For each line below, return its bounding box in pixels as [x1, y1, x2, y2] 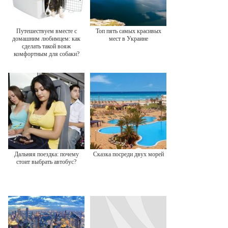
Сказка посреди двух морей [93, 151, 164, 158]
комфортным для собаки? [13, 50, 79, 58]
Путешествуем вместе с [16, 27, 77, 35]
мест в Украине [108, 35, 148, 42]
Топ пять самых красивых [95, 27, 161, 35]
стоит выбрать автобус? [16, 158, 76, 165]
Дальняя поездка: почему [14, 151, 79, 158]
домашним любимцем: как [12, 35, 80, 42]
